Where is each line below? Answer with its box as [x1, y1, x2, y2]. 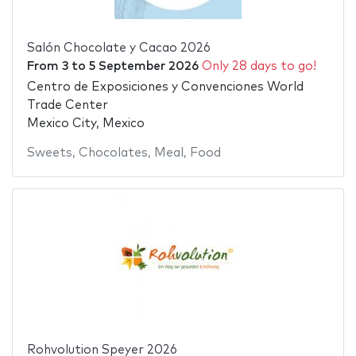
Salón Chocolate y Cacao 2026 [26, 41, 211, 54]
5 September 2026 [88, 60, 199, 72]
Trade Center [26, 99, 108, 112]
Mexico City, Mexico [26, 118, 145, 130]
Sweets [26, 147, 72, 160]
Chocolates [78, 147, 148, 160]
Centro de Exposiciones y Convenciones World [26, 81, 304, 94]
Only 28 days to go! [201, 60, 316, 72]
